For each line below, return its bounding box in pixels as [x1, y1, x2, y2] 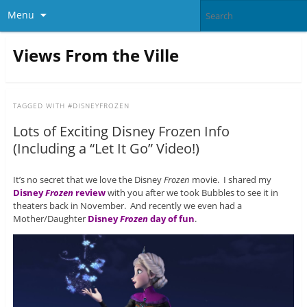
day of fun [147, 212, 195, 225]
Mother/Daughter [12, 212, 88, 225]
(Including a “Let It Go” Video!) [12, 139, 199, 158]
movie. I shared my [189, 173, 271, 186]
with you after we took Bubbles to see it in [105, 186, 278, 199]
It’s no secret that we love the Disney [12, 173, 164, 186]
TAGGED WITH [12, 101, 68, 111]
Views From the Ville [12, 43, 179, 66]
